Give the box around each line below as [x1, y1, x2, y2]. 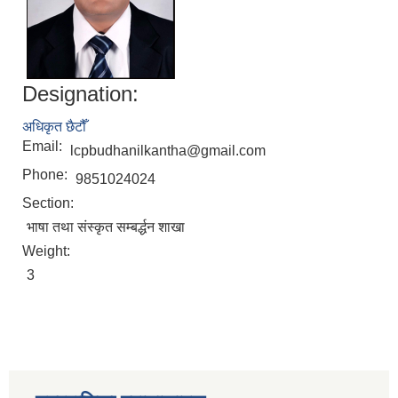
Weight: [22, 243, 74, 259]
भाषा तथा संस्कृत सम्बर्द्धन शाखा [27, 219, 185, 235]
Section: [22, 195, 77, 211]
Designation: [22, 82, 139, 107]
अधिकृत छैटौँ [22, 119, 86, 135]
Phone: [22, 167, 71, 183]
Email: [22, 139, 66, 155]
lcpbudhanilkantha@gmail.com [70, 143, 266, 159]
